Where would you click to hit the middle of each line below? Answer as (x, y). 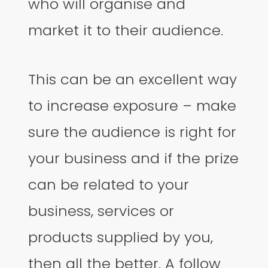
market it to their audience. (126, 30)
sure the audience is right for (133, 132)
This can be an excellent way (133, 80)
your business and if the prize (134, 159)
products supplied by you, (121, 237)
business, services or (101, 211)
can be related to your (109, 185)
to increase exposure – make (133, 106)
